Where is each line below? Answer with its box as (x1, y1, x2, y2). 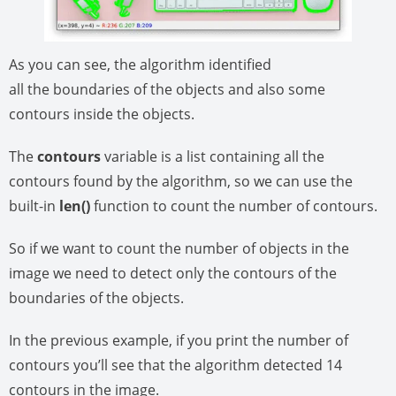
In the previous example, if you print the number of (9, 331, 348, 351)
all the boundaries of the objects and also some (9, 80, 325, 100)
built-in (9, 196, 59, 217)
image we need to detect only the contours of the (9, 263, 337, 284)
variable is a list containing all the (101, 147, 324, 167)
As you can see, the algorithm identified (9, 55, 271, 75)
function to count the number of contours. (90, 196, 377, 217)
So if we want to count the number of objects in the (9, 239, 349, 259)
